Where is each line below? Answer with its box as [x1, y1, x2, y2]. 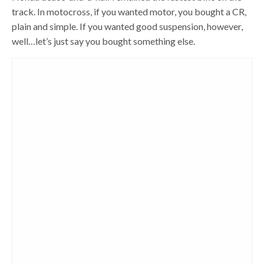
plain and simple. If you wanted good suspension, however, [12, 21, 243, 32]
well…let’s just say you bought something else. [12, 35, 196, 47]
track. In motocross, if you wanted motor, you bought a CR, [12, 6, 247, 17]
